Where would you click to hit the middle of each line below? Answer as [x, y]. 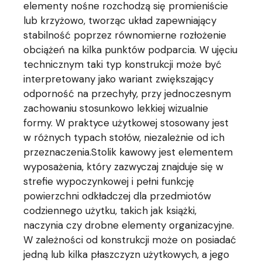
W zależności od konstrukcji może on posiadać [130, 240]
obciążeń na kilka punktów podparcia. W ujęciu [131, 50]
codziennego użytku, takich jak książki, [110, 211]
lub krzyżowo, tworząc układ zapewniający [120, 21]
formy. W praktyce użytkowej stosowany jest [126, 123]
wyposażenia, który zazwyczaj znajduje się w [124, 167]
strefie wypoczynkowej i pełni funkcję [109, 182]
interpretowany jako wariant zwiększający [119, 79]
